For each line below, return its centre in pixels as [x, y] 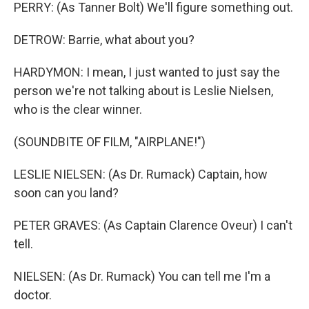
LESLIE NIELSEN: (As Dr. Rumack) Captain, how [141, 174]
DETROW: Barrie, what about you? [104, 39]
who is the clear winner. [78, 109]
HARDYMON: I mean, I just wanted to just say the [147, 72]
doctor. [33, 295]
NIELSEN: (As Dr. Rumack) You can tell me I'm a [142, 276]
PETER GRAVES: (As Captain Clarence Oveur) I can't [153, 225]
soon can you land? [66, 192]
